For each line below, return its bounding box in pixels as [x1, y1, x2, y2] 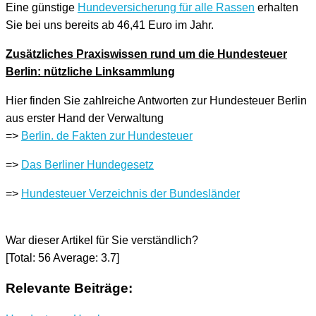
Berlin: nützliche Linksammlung [6, 65, 175, 78]
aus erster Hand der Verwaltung [6, 111, 164, 124]
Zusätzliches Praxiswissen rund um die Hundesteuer [6, 47, 287, 60]
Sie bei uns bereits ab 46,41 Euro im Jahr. [6, 18, 214, 31]
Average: [51, 251, 101, 264]
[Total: [6, 251, 38, 264]
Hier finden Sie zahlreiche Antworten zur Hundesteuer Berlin [6, 94, 307, 107]
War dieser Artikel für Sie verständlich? [6, 233, 198, 246]
